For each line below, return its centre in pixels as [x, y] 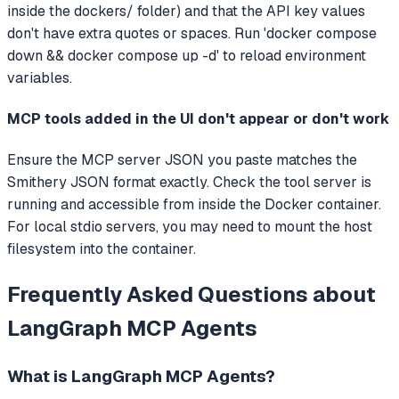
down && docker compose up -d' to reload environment [187, 55]
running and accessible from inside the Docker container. [194, 205]
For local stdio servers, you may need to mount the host [190, 227]
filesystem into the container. [102, 249]
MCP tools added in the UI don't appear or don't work [198, 119]
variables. [40, 77]
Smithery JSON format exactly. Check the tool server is [189, 183]
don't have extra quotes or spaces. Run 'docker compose [192, 33]
